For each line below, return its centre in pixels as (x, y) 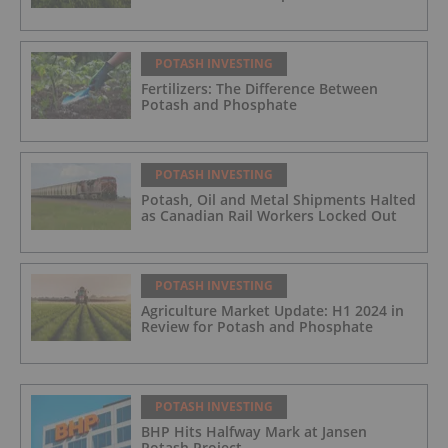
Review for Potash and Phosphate (257, 327)
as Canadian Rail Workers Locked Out (269, 216)
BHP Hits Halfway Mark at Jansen (254, 432)
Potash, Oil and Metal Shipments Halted (278, 200)
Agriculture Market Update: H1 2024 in (272, 311)
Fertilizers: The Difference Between (259, 89)
